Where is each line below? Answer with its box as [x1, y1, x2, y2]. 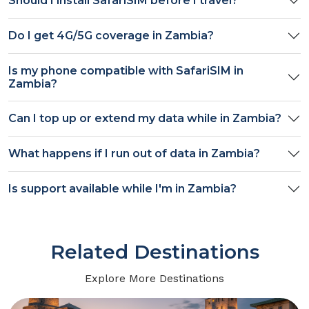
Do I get [8, 29, 57, 43]
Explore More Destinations [85, 271, 224, 285]
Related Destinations [50, 239, 259, 263]
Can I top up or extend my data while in [8, 112, 232, 126]
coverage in [92, 29, 165, 43]
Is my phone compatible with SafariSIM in [8, 63, 243, 77]
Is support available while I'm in [8, 182, 188, 196]
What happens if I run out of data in [8, 147, 211, 161]
